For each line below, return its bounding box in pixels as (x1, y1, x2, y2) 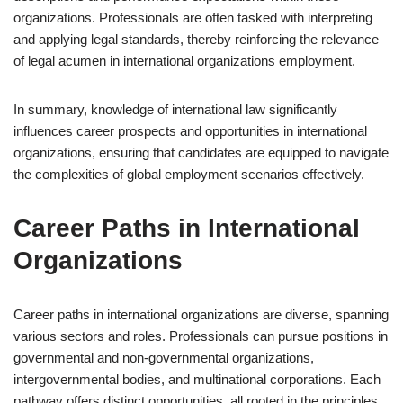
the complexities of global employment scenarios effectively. (13, 166, 364, 182)
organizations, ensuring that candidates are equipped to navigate (13, 145, 389, 160)
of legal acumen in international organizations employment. (13, 53, 355, 68)
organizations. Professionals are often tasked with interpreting (13, 10, 372, 25)
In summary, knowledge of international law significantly (13, 102, 337, 117)
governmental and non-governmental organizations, (13, 350, 314, 365)
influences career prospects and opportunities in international (13, 123, 367, 139)
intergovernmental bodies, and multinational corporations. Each (13, 372, 381, 387)
